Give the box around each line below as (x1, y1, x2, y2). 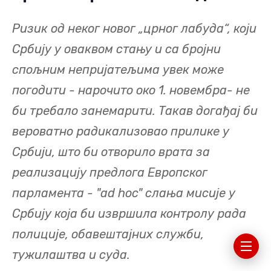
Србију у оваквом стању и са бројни (12, 42, 221, 57)
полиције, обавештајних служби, (12, 227, 204, 242)
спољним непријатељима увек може (12, 62, 224, 77)
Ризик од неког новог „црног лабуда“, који (12, 21, 256, 36)
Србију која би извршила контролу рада (12, 206, 246, 221)
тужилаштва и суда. (12, 247, 130, 263)
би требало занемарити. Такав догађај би (12, 103, 258, 119)
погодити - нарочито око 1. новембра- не (12, 83, 250, 98)
